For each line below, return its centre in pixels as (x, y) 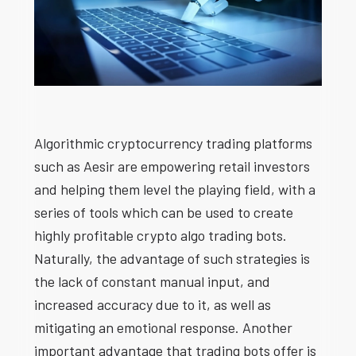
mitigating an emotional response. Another (163, 328)
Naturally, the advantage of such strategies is (172, 259)
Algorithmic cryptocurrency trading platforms (173, 143)
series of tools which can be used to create (163, 213)
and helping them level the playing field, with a (174, 190)
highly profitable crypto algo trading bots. (160, 236)
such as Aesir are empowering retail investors (172, 166)
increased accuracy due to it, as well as (152, 305)
